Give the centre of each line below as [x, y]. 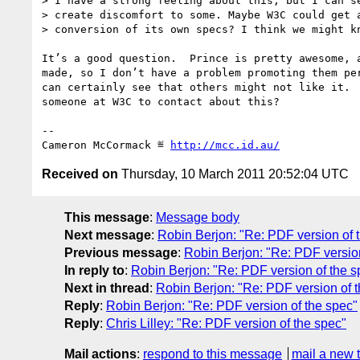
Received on [80, 174]
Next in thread [107, 288]
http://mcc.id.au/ [225, 145]
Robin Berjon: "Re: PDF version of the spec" [232, 305]
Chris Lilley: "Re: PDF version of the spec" [226, 323]
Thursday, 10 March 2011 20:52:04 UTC [233, 174]
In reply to [94, 270]
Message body [198, 217]
